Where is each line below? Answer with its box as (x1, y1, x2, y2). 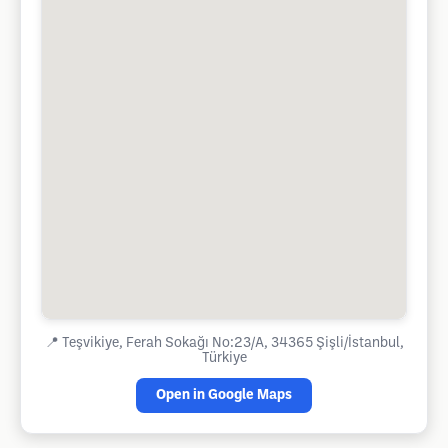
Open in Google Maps (156, 389, 292, 402)
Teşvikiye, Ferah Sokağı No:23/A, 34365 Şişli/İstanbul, (61, 337, 404, 350)
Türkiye (201, 352, 247, 365)
